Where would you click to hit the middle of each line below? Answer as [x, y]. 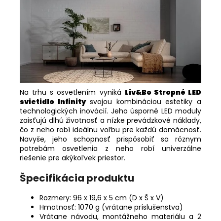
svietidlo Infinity [53, 102]
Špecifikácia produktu [77, 178]
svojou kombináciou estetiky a [144, 102]
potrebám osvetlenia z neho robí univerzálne [110, 149]
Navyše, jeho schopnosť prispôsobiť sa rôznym [110, 139]
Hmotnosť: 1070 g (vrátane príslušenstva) [111, 207]
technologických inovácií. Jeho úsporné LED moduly [110, 111]
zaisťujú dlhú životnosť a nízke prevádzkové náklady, [110, 121]
